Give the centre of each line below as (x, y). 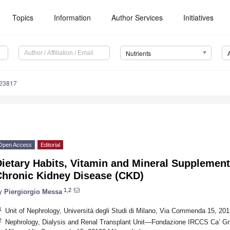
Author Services (137, 17)
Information (73, 17)
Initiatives (199, 17)
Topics (23, 17)
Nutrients (138, 53)
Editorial (50, 145)
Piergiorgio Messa (33, 191)
